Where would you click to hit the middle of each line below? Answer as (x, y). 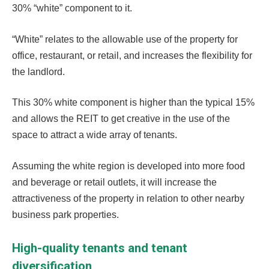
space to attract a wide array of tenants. (95, 135)
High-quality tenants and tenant (100, 248)
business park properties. (65, 214)
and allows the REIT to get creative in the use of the (121, 119)
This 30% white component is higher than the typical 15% (133, 103)
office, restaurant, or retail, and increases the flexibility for (132, 55)
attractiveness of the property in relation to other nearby (128, 198)
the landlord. (38, 71)
